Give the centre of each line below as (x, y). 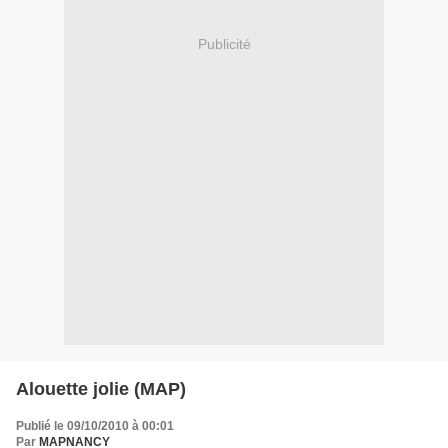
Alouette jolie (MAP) (101, 388)
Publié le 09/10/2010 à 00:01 (95, 425)
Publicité (224, 44)
